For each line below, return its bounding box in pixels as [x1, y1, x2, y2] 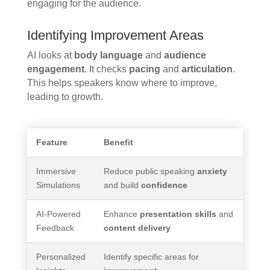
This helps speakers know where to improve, [27, 78, 217, 89]
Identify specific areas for [103, 252, 199, 262]
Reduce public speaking [103, 166, 197, 177]
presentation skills [139, 209, 216, 219]
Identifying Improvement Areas [27, 28, 204, 43]
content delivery [103, 223, 171, 233]
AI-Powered [36, 209, 81, 219]
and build [103, 180, 141, 190]
